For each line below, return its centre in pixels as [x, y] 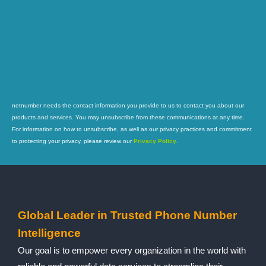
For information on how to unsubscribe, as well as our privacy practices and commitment [132, 129]
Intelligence [49, 233]
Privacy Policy [155, 141]
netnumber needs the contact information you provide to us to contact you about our [128, 105]
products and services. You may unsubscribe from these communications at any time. [128, 117]
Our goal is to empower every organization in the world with [132, 250]
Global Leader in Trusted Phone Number [127, 215]
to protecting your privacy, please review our [73, 141]
